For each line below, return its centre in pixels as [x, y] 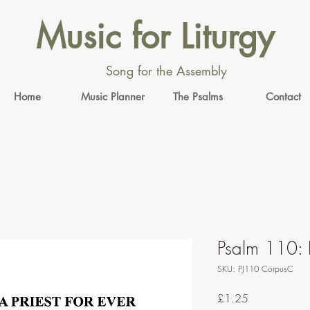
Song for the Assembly [166, 71]
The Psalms [198, 96]
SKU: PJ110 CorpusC [255, 268]
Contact [283, 96]
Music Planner [113, 96]
